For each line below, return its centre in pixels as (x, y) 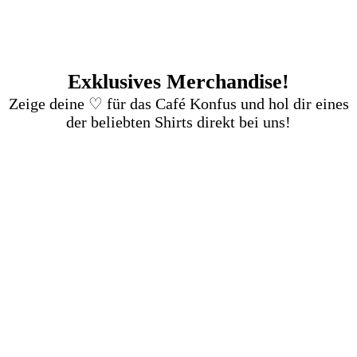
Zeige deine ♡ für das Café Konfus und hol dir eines (178, 103)
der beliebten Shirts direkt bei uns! (178, 122)
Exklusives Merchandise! (178, 81)
